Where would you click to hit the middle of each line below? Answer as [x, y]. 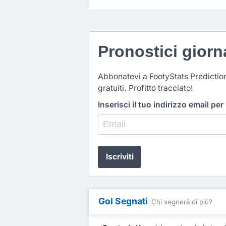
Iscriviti [120, 157]
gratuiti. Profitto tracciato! [145, 88]
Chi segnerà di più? [182, 202]
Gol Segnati [123, 201]
